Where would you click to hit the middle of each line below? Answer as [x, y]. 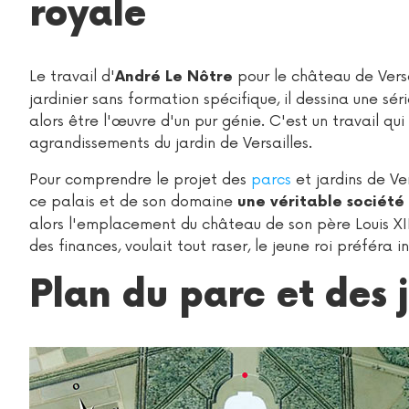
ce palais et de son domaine [133, 202]
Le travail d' [72, 77]
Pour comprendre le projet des [140, 180]
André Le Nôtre [174, 77]
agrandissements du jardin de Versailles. [171, 143]
